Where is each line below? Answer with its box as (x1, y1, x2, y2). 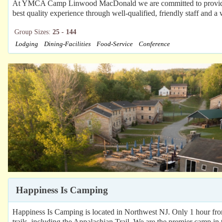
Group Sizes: (14, 28, 53, 36)
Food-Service (97, 41, 133, 48)
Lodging (15, 41, 38, 48)
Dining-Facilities (44, 41, 91, 48)
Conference (139, 41, 170, 48)
